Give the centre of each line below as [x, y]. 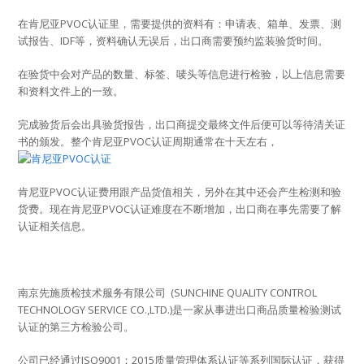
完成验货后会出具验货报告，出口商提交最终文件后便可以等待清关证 [182, 124]
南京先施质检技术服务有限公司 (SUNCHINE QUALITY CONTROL [168, 292]
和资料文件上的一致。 [71, 91]
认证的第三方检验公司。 [76, 326]
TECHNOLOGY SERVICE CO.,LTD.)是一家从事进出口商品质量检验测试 [180, 309]
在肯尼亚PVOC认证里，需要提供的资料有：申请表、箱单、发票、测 [180, 23]
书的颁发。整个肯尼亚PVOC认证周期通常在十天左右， [148, 141]
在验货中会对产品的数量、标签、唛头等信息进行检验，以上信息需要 [182, 74]
